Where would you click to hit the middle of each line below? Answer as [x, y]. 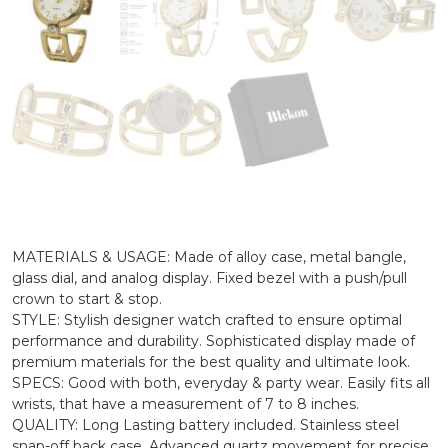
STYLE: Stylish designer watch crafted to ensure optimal [207, 319]
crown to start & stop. [87, 298]
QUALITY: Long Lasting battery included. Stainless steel [205, 424]
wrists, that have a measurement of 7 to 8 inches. [185, 403]
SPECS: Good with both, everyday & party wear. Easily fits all [221, 382]
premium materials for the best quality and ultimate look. [211, 361]
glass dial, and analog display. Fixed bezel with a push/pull [209, 277]
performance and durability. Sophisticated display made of [213, 340]
